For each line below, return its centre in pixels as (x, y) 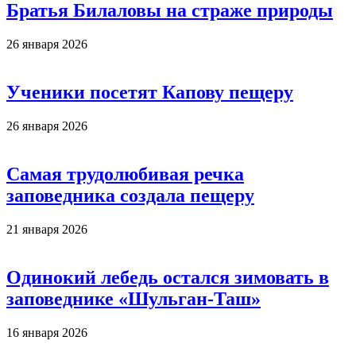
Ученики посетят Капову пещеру (150, 93)
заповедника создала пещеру (130, 195)
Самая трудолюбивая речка (125, 174)
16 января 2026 (47, 332)
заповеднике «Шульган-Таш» (133, 298)
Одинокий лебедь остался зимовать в (168, 277)
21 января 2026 (47, 229)
